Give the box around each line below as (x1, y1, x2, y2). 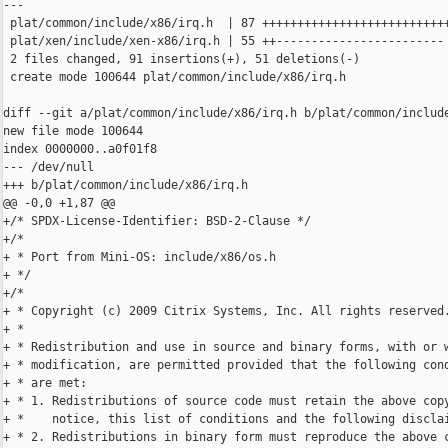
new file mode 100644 (3, 124, 143, 139)
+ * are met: (3, 376, 87, 391)
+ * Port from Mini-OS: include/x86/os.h (3, 250, 276, 265)
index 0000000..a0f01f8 (3, 142, 157, 157)
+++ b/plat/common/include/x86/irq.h (3, 178, 248, 193)
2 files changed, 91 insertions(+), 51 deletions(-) (3, 52, 360, 67)
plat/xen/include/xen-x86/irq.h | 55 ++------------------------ (3, 34, 444, 49)
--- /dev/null (3, 160, 94, 175)
